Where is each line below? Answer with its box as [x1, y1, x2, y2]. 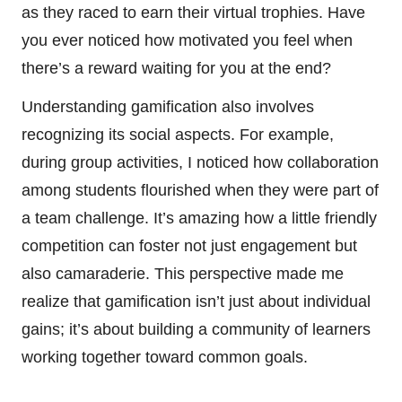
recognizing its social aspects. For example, [22, 126, 334, 144]
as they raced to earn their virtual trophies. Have [22, 4, 365, 22]
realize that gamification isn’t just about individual [22, 293, 371, 311]
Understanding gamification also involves [22, 98, 314, 117]
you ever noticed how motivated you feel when [22, 31, 353, 50]
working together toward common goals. [22, 348, 308, 367]
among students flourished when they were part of [22, 181, 379, 200]
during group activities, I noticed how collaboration [22, 153, 379, 172]
